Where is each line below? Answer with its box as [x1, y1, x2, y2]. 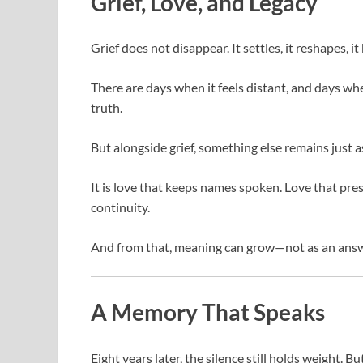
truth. [91, 100, 122, 116]
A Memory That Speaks [91, 298, 325, 327]
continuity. [91, 199, 150, 216]
